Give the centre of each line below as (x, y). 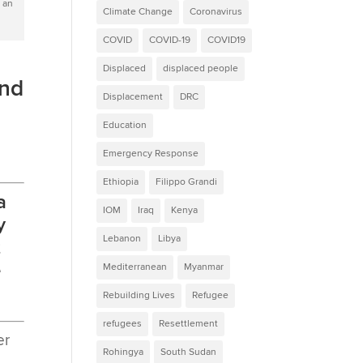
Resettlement (189, 323)
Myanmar (204, 267)
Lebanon (122, 238)
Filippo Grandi (187, 181)
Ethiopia (121, 181)
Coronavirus (216, 11)
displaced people (201, 68)
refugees (123, 323)
